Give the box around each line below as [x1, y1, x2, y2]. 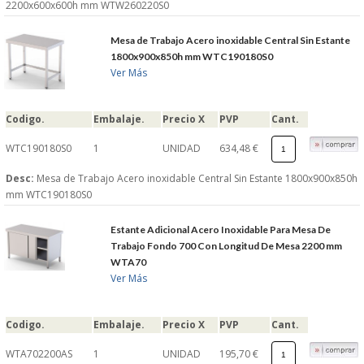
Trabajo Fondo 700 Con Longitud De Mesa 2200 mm [110, 240, 343, 253]
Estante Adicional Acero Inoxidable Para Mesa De [110, 223, 331, 236]
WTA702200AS [6, 347, 72, 362]
